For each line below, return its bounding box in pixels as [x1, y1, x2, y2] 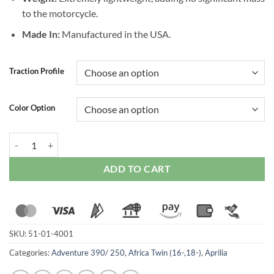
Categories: [9, 247, 51, 257]
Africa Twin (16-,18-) [128, 247, 201, 257]
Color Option [9, 103, 55, 113]
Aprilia [205, 247, 228, 257]
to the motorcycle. [21, 7, 98, 19]
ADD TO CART [103, 163, 171, 175]
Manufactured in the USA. [59, 28, 171, 40]
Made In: [21, 28, 60, 40]
